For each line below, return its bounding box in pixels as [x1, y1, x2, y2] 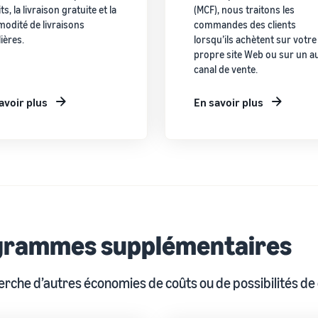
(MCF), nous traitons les [193, 3, 295, 16]
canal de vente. [193, 62, 258, 75]
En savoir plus [193, 94, 263, 109]
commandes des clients [193, 18, 296, 31]
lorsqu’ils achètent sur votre [193, 33, 317, 45]
